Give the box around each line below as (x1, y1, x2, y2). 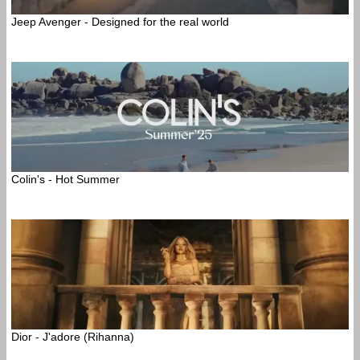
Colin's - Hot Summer (11, 172, 120, 186)
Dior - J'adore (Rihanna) (11, 329, 134, 343)
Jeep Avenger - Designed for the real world (11, 14, 229, 28)
